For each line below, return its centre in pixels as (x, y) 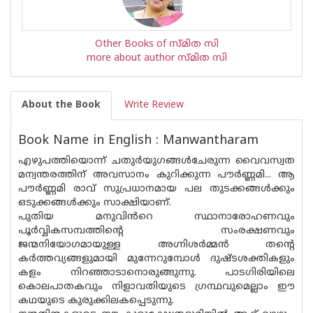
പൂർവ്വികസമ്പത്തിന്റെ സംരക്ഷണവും (156, 231)
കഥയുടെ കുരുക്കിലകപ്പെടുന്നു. (96, 301)
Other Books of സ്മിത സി (156, 44)
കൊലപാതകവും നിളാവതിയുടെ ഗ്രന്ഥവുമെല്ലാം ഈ (156, 287)
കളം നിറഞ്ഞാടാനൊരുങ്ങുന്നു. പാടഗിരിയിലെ (156, 273)
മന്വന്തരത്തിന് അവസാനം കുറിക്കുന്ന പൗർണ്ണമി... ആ (156, 175)
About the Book (61, 105)
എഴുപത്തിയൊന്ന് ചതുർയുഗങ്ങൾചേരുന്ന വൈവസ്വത (156, 161)
